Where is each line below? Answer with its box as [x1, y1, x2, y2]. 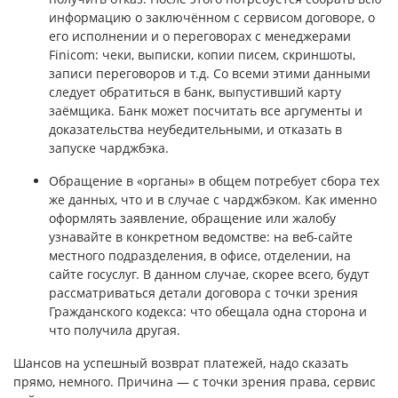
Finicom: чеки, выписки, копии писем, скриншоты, [49, 45, 355, 63]
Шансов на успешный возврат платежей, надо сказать [13, 354, 348, 371]
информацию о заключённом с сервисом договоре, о [49, 8, 375, 26]
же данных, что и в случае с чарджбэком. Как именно [49, 190, 377, 208]
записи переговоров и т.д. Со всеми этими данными [49, 64, 370, 82]
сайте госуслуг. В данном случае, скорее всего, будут [49, 265, 370, 283]
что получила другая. [49, 321, 180, 338]
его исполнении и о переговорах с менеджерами [49, 27, 351, 44]
